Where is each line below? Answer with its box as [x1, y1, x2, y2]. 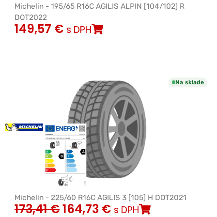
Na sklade [175, 78, 204, 86]
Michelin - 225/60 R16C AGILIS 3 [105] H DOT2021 [15, 193, 186, 202]
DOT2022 [15, 13, 47, 22]
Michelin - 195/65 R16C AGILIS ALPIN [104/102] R [15, 1, 185, 11]
